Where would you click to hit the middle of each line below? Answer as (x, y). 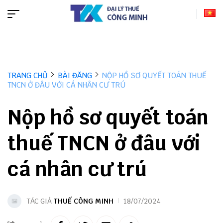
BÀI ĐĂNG (75, 75)
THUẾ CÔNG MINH (84, 201)
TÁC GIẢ (40, 201)
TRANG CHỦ (28, 75)
